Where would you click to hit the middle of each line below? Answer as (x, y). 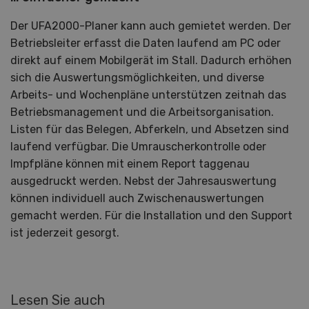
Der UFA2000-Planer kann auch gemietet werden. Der (151, 26)
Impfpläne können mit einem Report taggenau (130, 164)
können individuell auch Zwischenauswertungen (137, 199)
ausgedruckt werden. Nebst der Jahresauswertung (143, 181)
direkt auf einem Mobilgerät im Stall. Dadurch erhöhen (151, 61)
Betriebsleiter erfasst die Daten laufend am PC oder (146, 43)
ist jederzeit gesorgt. (65, 233)
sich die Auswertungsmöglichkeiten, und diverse (137, 78)
